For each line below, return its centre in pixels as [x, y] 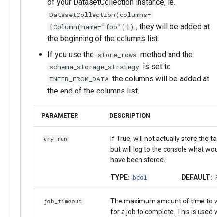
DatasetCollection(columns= [100, 14]
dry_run [55, 139]
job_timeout [63, 201]
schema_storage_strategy [94, 67]
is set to [156, 66]
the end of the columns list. [93, 91]
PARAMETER [60, 115]
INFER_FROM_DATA [79, 79]
